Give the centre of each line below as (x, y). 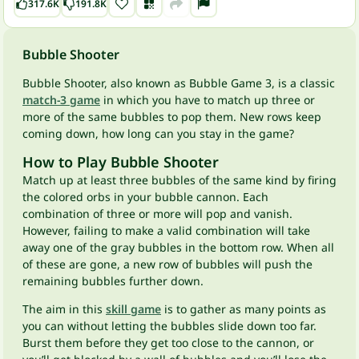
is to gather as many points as (244, 309)
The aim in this (64, 309)
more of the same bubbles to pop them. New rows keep (172, 117)
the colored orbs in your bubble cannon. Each (145, 197)
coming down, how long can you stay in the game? (158, 133)
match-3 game (61, 100)
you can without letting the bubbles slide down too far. (169, 326)
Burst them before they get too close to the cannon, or (168, 343)
